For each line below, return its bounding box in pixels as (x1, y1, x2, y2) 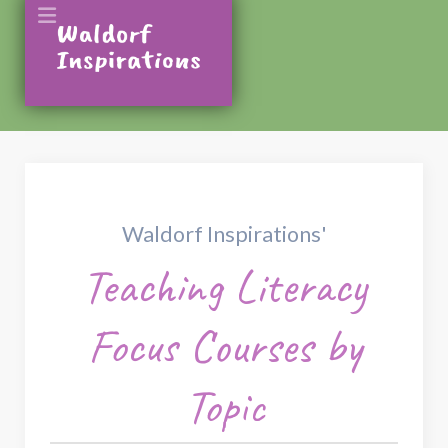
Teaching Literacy (82, 256, 366, 316)
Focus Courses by (87, 316, 361, 376)
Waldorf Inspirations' (121, 221, 327, 247)
